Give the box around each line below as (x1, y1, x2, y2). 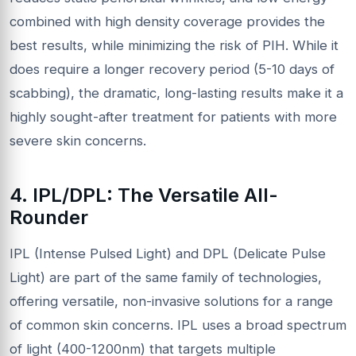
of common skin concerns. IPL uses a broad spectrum (10, 316, 346, 333)
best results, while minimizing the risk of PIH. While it (10, 37, 339, 53)
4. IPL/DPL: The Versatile (10, 183, 244, 207)
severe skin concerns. (10, 132, 146, 149)
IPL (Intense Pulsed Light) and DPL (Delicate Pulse (10, 245, 326, 261)
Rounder (10, 205, 88, 229)
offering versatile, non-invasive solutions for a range (10, 292, 333, 309)
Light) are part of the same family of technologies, (10, 269, 322, 285)
